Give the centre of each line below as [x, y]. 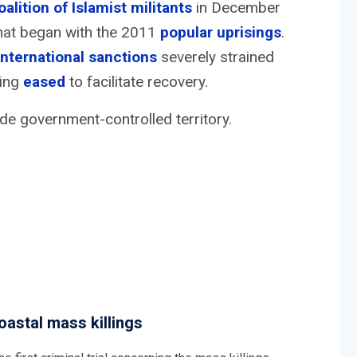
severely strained [216, 57]
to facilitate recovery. [137, 81]
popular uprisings [221, 32]
